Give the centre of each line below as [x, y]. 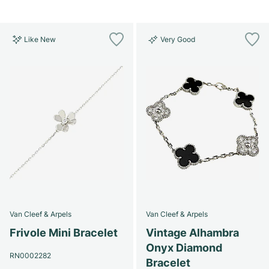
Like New [40, 39]
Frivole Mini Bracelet [64, 233]
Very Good [177, 39]
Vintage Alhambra [192, 233]
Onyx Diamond [184, 248]
